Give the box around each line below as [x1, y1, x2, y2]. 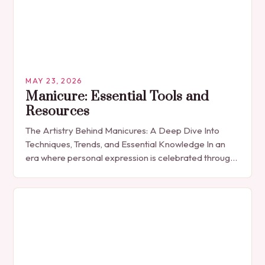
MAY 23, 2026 [25, 76, 82, 86]
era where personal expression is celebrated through [25, 152, 235, 164]
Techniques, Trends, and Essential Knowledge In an [25, 138, 226, 150]
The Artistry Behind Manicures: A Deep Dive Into [25, 125, 220, 137]
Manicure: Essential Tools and [25, 88, 209, 106]
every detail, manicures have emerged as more [25, 166, 214, 177]
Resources [25, 103, 90, 121]
